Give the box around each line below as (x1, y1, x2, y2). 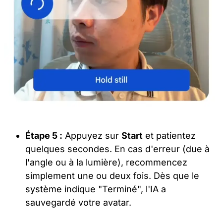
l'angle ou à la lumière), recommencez (25, 157, 188, 167)
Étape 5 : (25, 130, 63, 141)
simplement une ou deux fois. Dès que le (25, 170, 200, 181)
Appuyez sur (62, 130, 122, 141)
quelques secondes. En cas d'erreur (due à (25, 143, 210, 154)
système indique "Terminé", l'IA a (25, 183, 166, 194)
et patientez (143, 130, 196, 141)
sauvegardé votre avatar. (25, 197, 132, 208)
